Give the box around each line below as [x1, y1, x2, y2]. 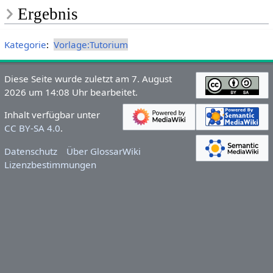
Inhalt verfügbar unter [4, 108, 100, 121]
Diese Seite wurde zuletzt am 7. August [4, 73, 172, 85]
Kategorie [4, 38, 46, 51]
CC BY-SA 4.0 [4, 122, 60, 135]
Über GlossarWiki [66, 144, 141, 157]
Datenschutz [4, 144, 57, 157]
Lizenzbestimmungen [4, 158, 96, 171]
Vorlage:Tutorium [53, 38, 128, 51]
